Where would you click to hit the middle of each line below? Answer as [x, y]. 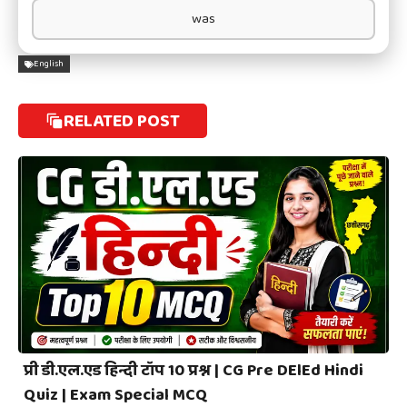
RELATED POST [122, 120]
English [49, 64]
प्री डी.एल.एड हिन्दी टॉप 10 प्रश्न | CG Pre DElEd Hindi [194, 371]
